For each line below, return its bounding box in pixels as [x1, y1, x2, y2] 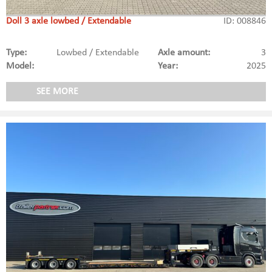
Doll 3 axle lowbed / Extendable [6, 16, 131, 27]
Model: [6, 61, 34, 72]
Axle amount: [157, 48, 210, 58]
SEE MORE [36, 87, 78, 97]
